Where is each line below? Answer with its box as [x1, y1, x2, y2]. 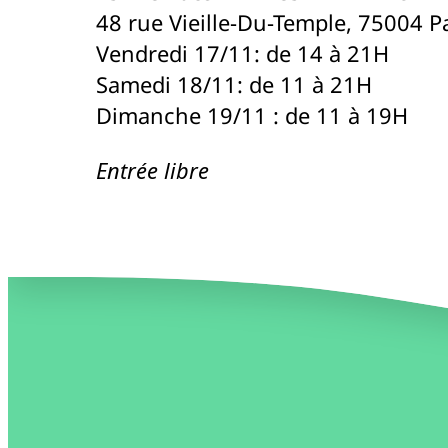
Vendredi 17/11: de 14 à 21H [96, 38, 389, 68]
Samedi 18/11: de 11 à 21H [96, 69, 372, 99]
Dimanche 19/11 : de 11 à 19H [96, 100, 408, 130]
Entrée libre [96, 155, 209, 185]
